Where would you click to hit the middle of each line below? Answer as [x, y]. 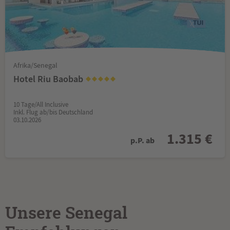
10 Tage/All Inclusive [41, 104]
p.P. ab [142, 140]
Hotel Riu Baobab [49, 79]
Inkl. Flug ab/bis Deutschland [53, 112]
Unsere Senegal [66, 213]
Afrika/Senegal [35, 65]
